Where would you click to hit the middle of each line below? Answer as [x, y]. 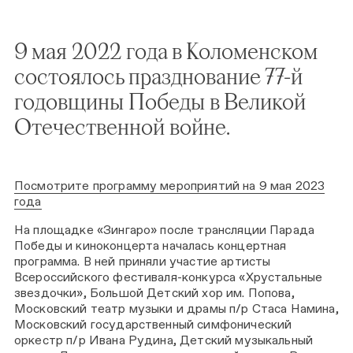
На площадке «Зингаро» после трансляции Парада [165, 229]
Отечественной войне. [122, 126]
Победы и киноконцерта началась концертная [150, 245]
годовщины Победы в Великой [160, 101]
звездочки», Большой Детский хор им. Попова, [154, 292]
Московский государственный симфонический [153, 324]
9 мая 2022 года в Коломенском [166, 50]
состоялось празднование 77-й [158, 76]
